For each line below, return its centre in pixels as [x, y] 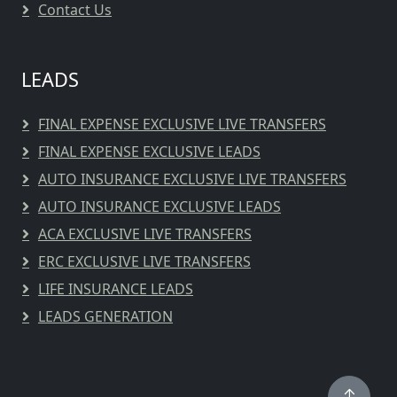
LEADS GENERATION [105, 316]
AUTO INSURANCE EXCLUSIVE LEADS [160, 206]
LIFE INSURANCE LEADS [116, 289]
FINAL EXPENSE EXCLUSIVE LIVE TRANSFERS [182, 124]
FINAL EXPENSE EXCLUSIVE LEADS [149, 152]
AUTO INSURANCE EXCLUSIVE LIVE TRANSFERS [192, 179]
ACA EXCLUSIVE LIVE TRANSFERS [145, 234]
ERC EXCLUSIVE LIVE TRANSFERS [144, 261]
